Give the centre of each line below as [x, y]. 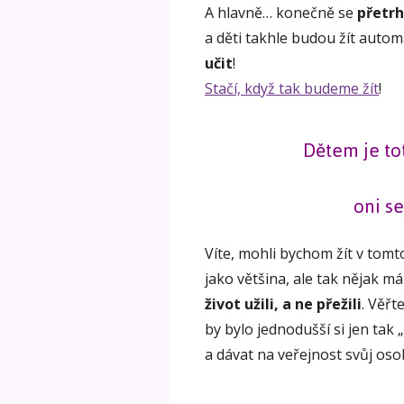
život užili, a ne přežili [283, 304]
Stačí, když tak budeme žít [292, 88]
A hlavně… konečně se [281, 12]
